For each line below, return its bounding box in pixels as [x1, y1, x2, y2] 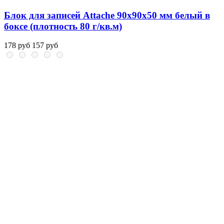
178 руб [4, 41, 30, 50]
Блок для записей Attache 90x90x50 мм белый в [4, 9, 210, 20]
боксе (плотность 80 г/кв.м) [4, 20, 122, 31]
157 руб [32, 41, 58, 50]
